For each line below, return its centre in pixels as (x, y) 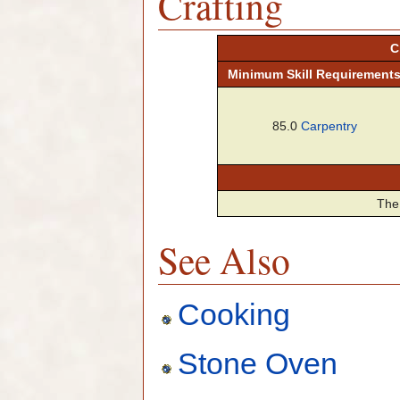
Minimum (257, 75)
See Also (224, 260)
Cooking (234, 314)
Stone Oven (258, 364)
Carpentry (329, 126)
